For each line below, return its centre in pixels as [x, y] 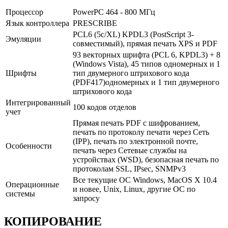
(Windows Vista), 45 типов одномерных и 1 [147, 64]
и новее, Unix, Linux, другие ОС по [134, 189]
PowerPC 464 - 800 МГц [114, 12]
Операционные [32, 185]
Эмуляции [23, 39]
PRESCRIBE [95, 23]
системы [20, 194]
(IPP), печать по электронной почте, [135, 141]
